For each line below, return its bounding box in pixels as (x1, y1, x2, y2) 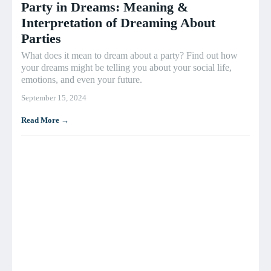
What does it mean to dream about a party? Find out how (21, 50, 238, 61)
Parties (21, 31, 61, 47)
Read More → (21, 116, 69, 125)
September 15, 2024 (21, 93, 87, 103)
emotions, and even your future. (21, 74, 142, 85)
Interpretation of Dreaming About (21, 15, 215, 31)
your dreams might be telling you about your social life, (21, 62, 232, 73)
